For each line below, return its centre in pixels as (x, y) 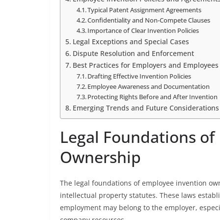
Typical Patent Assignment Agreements (145, 10)
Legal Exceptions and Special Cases (131, 41)
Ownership (100, 157)
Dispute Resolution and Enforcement (133, 53)
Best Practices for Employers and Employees (145, 65)
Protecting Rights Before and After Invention (153, 97)
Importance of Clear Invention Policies (143, 30)
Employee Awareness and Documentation (149, 86)
